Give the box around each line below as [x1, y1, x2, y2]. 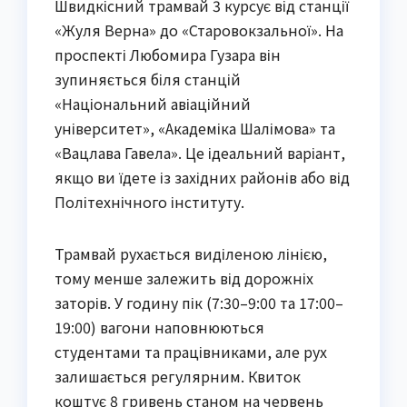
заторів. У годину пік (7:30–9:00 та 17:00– [55, 292, 343, 314]
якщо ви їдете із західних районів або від [55, 166, 350, 189]
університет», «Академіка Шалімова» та [55, 117, 335, 140]
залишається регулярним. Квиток [55, 365, 301, 388]
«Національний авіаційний [55, 93, 251, 115]
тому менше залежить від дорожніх [55, 267, 313, 290]
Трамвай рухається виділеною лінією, [55, 243, 327, 265]
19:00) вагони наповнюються [55, 316, 264, 339]
